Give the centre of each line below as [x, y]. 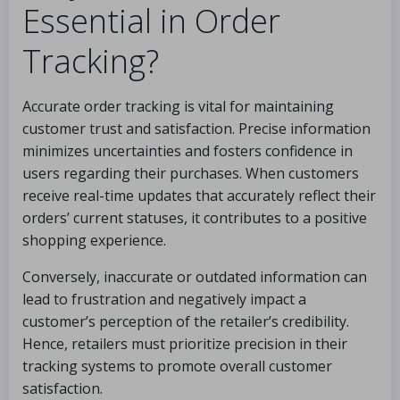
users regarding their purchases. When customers [191, 173]
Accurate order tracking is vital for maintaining [178, 106]
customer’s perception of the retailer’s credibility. [186, 321]
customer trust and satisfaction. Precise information [196, 129]
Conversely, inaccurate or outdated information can [195, 277]
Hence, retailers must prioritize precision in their [185, 344]
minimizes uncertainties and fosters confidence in [187, 151]
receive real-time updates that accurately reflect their [199, 196]
